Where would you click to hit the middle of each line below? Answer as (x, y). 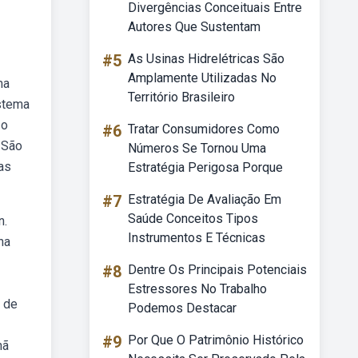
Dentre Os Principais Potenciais (217, 270)
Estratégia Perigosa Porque (205, 167)
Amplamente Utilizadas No (202, 78)
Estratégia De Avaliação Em (205, 199)
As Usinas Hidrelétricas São (206, 59)
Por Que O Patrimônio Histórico (216, 340)
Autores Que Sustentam (194, 27)
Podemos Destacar (182, 308)
